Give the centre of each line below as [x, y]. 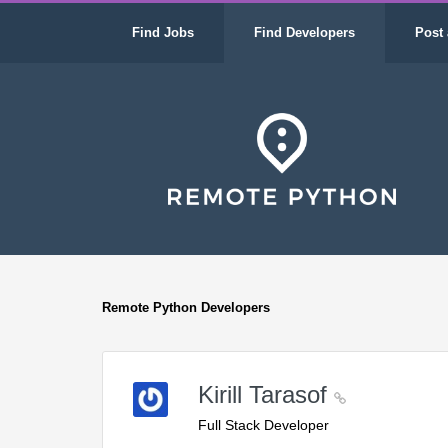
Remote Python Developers [186, 307]
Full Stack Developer [264, 425]
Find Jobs [163, 32]
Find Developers [304, 32]
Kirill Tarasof [266, 394]
